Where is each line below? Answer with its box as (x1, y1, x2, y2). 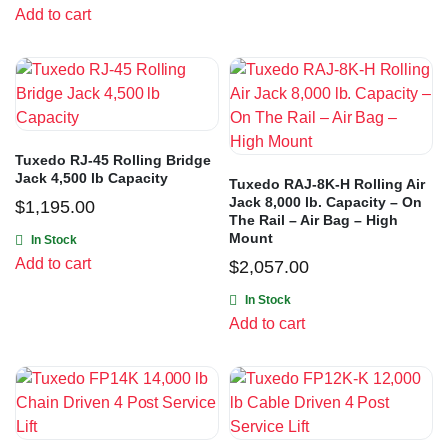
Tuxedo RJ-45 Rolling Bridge (15, 152, 211, 169)
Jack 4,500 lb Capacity (15, 170, 168, 187)
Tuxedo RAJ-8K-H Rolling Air (229, 176, 425, 193)
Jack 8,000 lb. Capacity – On (229, 194, 422, 211)
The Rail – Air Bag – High (229, 212, 398, 229)
